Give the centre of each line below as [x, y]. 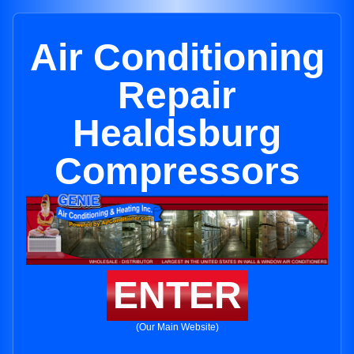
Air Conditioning [177, 57]
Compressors [177, 171]
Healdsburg [177, 133]
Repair [177, 95]
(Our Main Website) [177, 328]
